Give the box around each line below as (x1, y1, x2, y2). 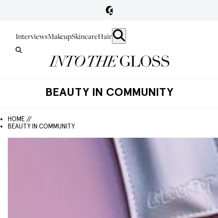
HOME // (8, 115, 32, 123)
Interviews (16, 31, 48, 41)
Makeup (48, 31, 72, 41)
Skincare (72, 31, 98, 41)
